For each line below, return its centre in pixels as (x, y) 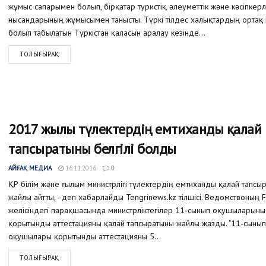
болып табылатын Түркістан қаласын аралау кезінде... (107, 33)
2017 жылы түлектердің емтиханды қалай (135, 129)
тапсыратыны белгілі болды (92, 148)
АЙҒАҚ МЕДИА (30, 168)
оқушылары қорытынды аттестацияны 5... (85, 236)
